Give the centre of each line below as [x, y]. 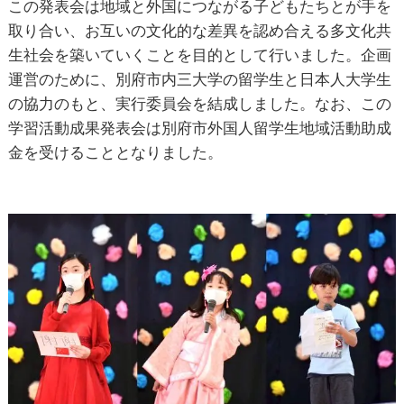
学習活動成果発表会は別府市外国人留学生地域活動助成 [199, 128]
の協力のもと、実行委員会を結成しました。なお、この [199, 103]
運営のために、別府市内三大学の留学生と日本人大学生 [199, 79]
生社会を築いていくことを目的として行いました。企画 [199, 55]
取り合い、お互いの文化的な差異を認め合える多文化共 [199, 30]
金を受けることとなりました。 [115, 152]
